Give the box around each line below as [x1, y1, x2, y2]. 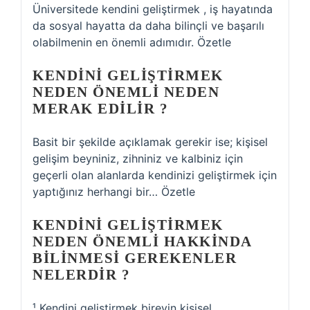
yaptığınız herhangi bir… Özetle [33, 185, 195, 199]
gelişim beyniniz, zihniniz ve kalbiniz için [33, 152, 243, 165]
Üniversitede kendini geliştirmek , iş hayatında [33, 2, 273, 16]
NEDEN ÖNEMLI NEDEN [33, 84, 219, 100]
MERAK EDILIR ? [33, 100, 168, 117]
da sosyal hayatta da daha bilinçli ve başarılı [33, 19, 264, 33]
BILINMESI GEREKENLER [33, 250, 237, 266]
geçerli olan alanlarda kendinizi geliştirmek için [33, 168, 277, 182]
